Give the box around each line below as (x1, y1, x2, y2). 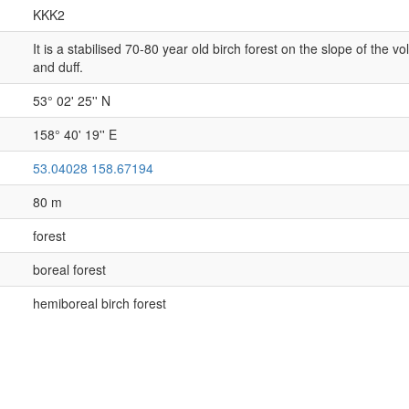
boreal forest (32, 260, 106, 278)
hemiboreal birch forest (32, 294, 166, 312)
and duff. (32, 58, 83, 76)
